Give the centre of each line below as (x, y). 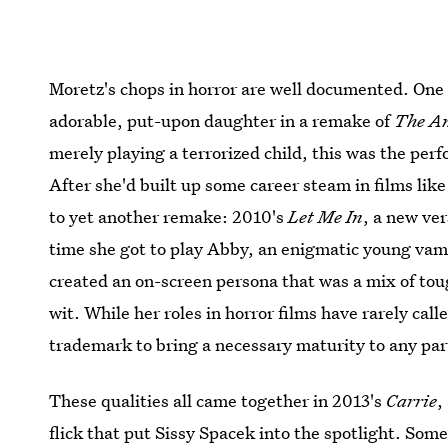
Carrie (412, 400)
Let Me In (326, 216)
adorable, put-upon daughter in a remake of (222, 120)
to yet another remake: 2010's (169, 216)
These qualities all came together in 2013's (218, 400)
